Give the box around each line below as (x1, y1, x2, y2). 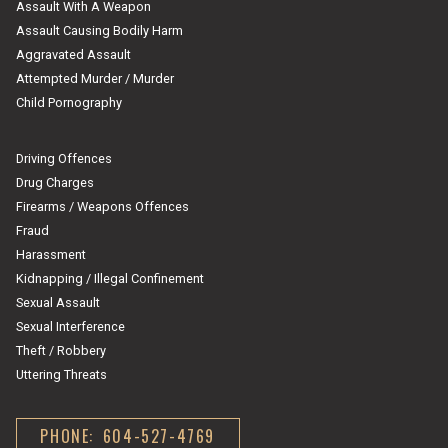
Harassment (16, 246, 86, 262)
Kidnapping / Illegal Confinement (16, 270, 204, 286)
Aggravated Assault (16, 46, 131, 62)
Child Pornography (16, 94, 122, 110)
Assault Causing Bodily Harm (16, 22, 183, 38)
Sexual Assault (16, 294, 100, 310)
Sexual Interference (16, 318, 125, 334)
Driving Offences (16, 150, 112, 166)
